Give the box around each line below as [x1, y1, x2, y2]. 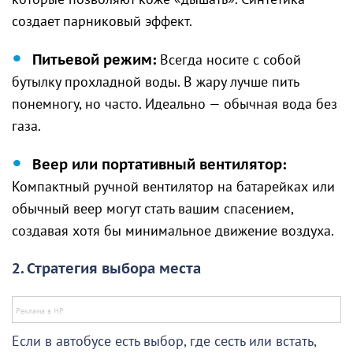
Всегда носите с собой [156, 52, 301, 69]
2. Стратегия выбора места [12, 261, 201, 278]
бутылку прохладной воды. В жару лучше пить [12, 74, 299, 91]
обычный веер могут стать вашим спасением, [12, 201, 293, 218]
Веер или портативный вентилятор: [32, 157, 286, 174]
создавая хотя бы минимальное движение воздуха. [12, 223, 334, 240]
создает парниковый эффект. [12, 13, 192, 31]
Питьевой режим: [32, 52, 156, 69]
